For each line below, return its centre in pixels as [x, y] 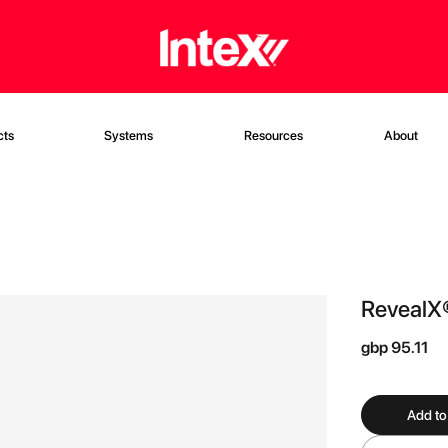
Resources [273, 135]
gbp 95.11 [394, 347]
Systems [128, 135]
